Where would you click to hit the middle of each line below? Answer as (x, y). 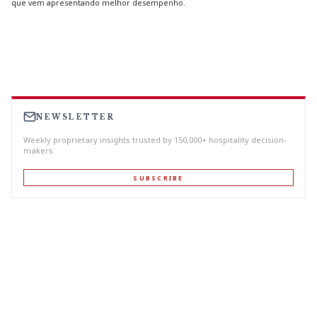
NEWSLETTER (75, 117)
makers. (39, 151)
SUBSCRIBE (158, 178)
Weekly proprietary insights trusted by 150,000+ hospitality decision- (155, 140)
